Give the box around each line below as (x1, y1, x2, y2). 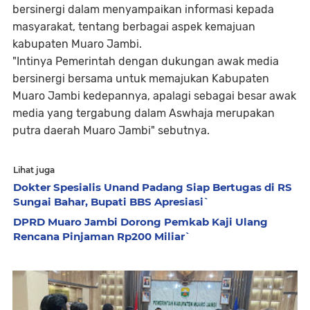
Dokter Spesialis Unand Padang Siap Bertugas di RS (13, 180, 292, 194)
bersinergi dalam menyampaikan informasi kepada (12, 2, 274, 16)
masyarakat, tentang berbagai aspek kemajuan (12, 19, 255, 33)
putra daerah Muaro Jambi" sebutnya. (12, 123, 210, 137)
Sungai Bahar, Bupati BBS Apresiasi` (13, 194, 210, 208)
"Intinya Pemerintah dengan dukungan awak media (12, 54, 279, 68)
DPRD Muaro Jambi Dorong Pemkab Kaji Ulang (13, 215, 268, 228)
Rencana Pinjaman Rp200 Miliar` (13, 229, 191, 243)
